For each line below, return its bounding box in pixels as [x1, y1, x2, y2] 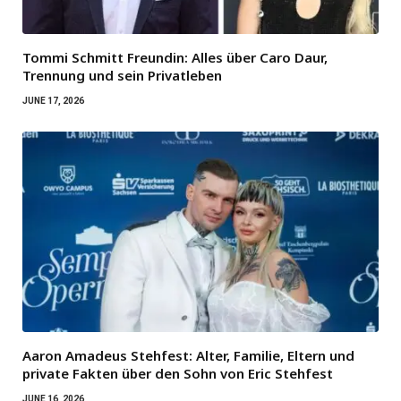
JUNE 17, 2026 [22, 96, 84, 107]
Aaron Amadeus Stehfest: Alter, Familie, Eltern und [22, 346, 354, 365]
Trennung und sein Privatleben [22, 66, 222, 85]
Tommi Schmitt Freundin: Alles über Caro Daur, [22, 48, 328, 67]
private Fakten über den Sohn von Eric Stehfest [22, 364, 333, 383]
